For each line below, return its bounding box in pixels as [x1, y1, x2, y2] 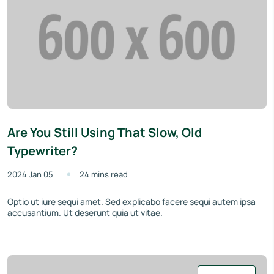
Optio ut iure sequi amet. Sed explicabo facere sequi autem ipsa [7, 196, 256, 208]
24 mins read [80, 169, 128, 180]
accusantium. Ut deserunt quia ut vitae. [7, 207, 163, 219]
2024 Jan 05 [7, 169, 53, 180]
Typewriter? [7, 143, 78, 160]
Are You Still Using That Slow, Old [7, 124, 202, 141]
